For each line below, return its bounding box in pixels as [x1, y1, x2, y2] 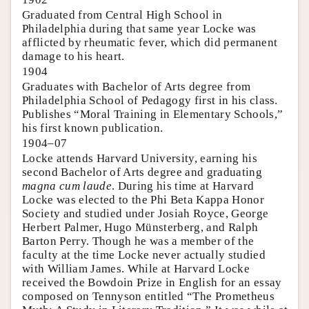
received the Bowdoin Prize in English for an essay [22, 275, 282, 289]
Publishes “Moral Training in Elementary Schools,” [22, 107, 283, 121]
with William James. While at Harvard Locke [22, 261, 250, 275]
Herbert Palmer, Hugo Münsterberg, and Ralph [22, 220, 259, 234]
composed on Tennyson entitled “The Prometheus [22, 289, 275, 303]
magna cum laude [22, 179, 112, 192]
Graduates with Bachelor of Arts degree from [22, 79, 251, 93]
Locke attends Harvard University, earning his [22, 151, 257, 165]
